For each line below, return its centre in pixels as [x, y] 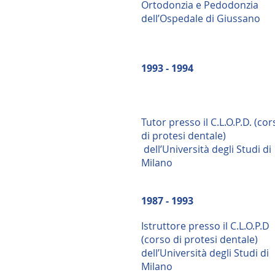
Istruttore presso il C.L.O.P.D [205, 226]
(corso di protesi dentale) [199, 239]
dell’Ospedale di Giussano [201, 18]
